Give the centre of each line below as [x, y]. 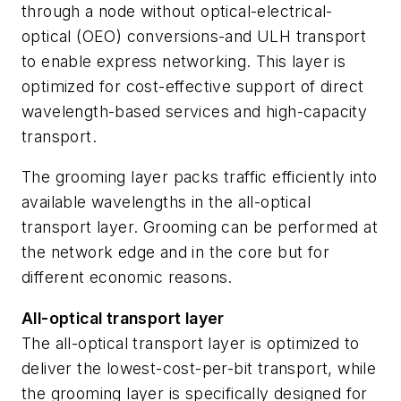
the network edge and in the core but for [175, 252]
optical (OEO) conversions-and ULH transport [194, 36]
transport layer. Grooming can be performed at [200, 227]
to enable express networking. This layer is [184, 61]
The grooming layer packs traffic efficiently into [200, 177]
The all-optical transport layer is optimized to [191, 343]
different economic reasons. [127, 277]
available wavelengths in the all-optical [166, 202]
